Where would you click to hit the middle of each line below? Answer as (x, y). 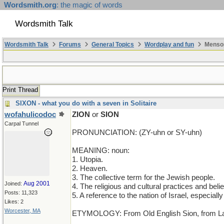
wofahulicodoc (30, 114)
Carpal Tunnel (21, 123)
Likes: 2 (14, 201)
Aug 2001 (37, 183)
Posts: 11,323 (21, 192)
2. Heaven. (90, 168)
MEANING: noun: (101, 150)
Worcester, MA (22, 210)
